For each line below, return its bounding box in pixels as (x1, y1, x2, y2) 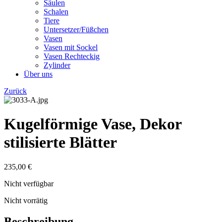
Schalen (44, 7, 68, 16)
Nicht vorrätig (4, 196, 48, 205)
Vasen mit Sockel (44, 43, 98, 52)
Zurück (4, 86, 27, 95)
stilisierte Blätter (4, 133, 117, 152)
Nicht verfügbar (4, 179, 54, 188)
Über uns (24, 69, 53, 78)
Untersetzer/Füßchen (44, 25, 109, 34)
